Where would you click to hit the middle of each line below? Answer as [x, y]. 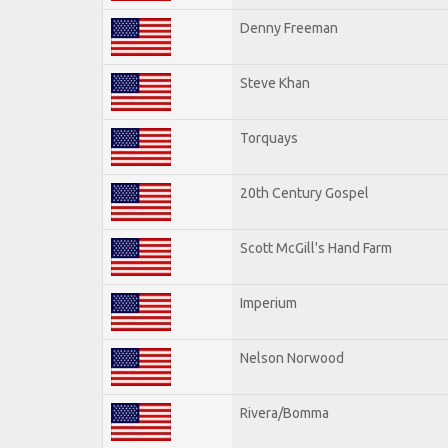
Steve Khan [275, 82]
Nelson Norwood [292, 357]
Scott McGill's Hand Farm [316, 247]
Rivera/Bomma [284, 412]
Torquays [269, 137]
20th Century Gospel [304, 192]
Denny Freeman [289, 27]
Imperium [268, 302]
